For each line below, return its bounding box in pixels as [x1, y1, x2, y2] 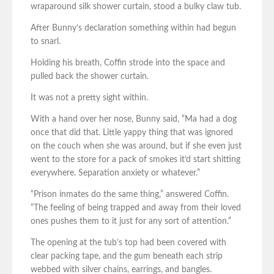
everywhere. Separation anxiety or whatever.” [31, 169, 200, 178]
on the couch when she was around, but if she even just [31, 142, 242, 151]
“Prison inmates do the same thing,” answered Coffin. [31, 190, 229, 199]
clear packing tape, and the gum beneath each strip [31, 252, 223, 261]
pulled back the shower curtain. [31, 72, 149, 81]
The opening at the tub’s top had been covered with [31, 239, 226, 248]
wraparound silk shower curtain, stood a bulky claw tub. [31, 2, 241, 12]
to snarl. [31, 37, 61, 46]
